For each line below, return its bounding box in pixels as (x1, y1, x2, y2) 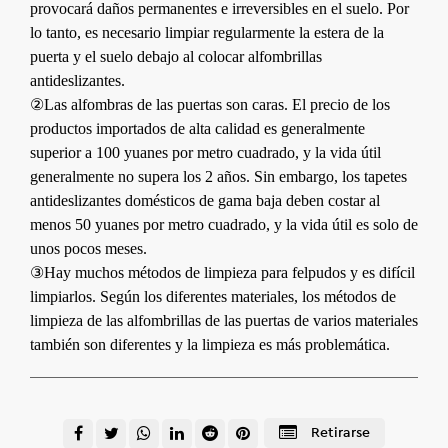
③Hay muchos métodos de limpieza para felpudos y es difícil (30, 263, 415, 281)
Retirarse (307, 425, 370, 440)
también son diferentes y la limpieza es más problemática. (30, 335, 390, 353)
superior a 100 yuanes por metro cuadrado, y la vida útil (30, 143, 381, 161)
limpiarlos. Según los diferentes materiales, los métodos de (30, 287, 396, 305)
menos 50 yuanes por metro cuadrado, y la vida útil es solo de (30, 215, 418, 233)
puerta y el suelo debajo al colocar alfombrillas (30, 47, 322, 65)
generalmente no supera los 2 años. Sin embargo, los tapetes (30, 167, 407, 185)
